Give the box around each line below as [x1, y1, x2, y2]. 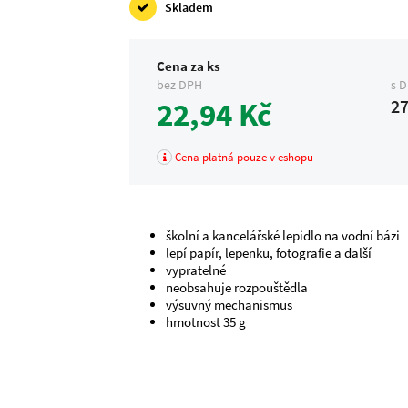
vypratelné [166, 261, 227, 279]
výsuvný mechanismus [166, 296, 293, 313]
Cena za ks [157, 57, 221, 75]
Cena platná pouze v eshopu [172, 149, 314, 165]
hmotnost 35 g [166, 313, 247, 331]
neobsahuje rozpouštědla [166, 279, 309, 296]
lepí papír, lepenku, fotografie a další [166, 244, 372, 261]
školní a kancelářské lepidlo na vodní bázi [166, 227, 401, 244]
